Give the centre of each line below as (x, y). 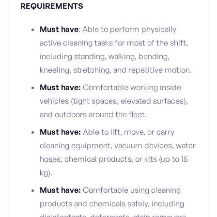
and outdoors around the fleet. (93, 114)
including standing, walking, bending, (105, 56)
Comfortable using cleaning (132, 190)
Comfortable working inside (132, 87)
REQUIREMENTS (52, 6)
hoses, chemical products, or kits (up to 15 (114, 159)
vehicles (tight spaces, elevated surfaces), (114, 101)
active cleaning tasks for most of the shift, (114, 43)
